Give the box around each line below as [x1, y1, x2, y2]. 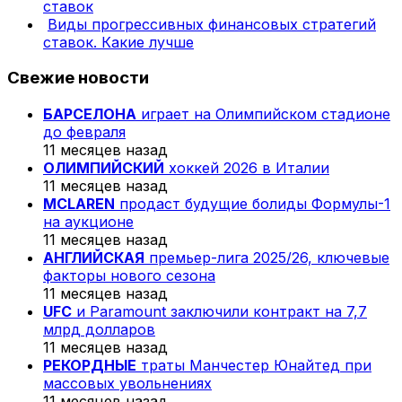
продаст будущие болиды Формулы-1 [115, 195, 390, 214]
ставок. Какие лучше [43, 32, 194, 51]
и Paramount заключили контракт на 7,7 [72, 302, 367, 321]
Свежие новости [7, 67, 149, 89]
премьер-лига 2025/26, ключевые [144, 249, 389, 267]
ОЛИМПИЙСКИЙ [43, 159, 164, 178]
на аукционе [43, 213, 134, 232]
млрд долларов [43, 320, 155, 339]
